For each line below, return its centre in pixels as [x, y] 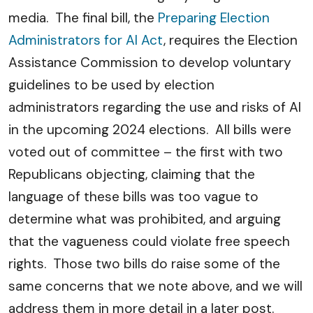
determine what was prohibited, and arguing [145, 219]
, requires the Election [231, 40]
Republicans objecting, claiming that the [132, 174]
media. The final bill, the [83, 18]
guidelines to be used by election [111, 85]
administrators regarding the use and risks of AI [155, 107]
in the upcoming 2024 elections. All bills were [150, 130]
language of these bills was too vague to [133, 197]
